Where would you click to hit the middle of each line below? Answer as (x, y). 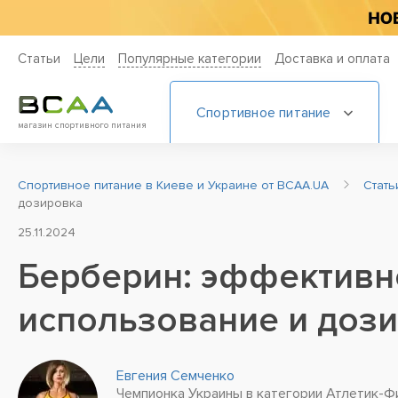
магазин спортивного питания (82, 125)
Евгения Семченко (175, 376)
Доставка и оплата (332, 59)
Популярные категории (190, 59)
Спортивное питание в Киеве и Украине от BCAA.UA (175, 185)
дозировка (50, 203)
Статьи (39, 59)
